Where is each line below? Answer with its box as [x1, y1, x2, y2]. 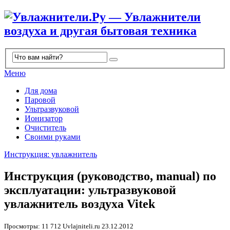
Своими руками [25, 132, 81, 142]
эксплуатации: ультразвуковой [4, 183, 176, 197]
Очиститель [25, 123, 66, 132]
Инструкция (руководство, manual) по [4, 169, 216, 183]
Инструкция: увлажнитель [4, 150, 97, 159]
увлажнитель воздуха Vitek [4, 197, 155, 211]
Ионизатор [25, 114, 63, 123]
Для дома [25, 86, 57, 95]
